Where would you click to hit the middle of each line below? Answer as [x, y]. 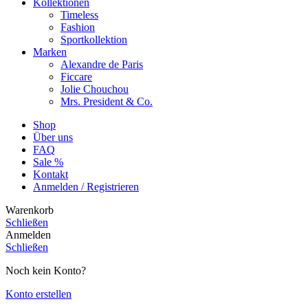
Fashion [78, 27]
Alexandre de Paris [102, 65]
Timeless [79, 15]
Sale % [48, 162]
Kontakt [51, 175]
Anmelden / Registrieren [86, 187]
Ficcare [76, 77]
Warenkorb [30, 210]
